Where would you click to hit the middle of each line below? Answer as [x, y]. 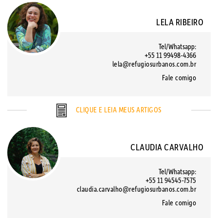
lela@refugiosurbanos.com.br [154, 64]
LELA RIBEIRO [180, 22]
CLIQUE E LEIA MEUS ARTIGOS [118, 109]
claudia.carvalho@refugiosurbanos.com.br [136, 189]
